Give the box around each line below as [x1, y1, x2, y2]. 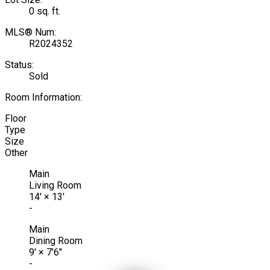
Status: [5, 58, 34, 71]
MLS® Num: [5, 26, 56, 38]
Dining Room [29, 234, 83, 246]
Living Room [29, 179, 81, 191]
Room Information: [5, 91, 82, 103]
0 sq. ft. [29, 5, 60, 17]
